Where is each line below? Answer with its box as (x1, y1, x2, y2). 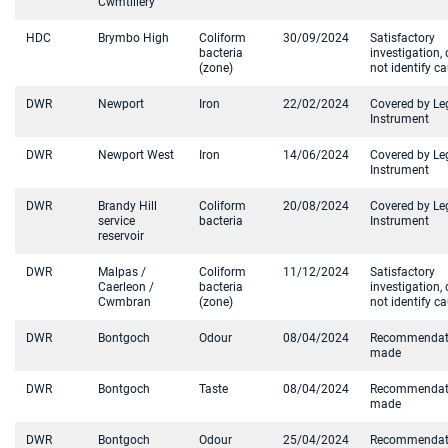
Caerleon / (98, 280, 154, 294)
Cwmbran (98, 295, 151, 309)
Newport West (98, 148, 174, 162)
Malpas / (98, 265, 146, 279)
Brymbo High (98, 31, 169, 45)
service (98, 214, 135, 228)
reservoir (98, 229, 144, 243)
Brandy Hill (98, 199, 157, 213)
